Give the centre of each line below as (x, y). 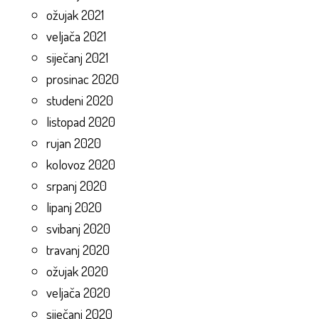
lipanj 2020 (74, 206)
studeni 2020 (80, 100)
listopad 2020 (81, 121)
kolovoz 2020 (81, 164)
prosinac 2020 (83, 78)
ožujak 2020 (77, 271)
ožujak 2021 (75, 14)
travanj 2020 (78, 249)
